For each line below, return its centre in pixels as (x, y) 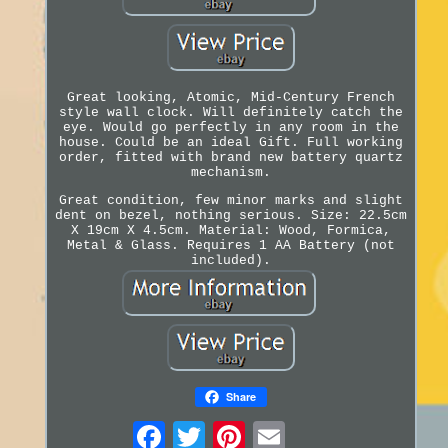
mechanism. (230, 172)
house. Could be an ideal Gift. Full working (230, 142)
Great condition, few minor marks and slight (230, 200)
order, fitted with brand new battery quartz (230, 157)
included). (230, 260)
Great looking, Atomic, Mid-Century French (230, 97)
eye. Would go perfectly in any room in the (230, 127)
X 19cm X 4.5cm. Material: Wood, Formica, (230, 230)
